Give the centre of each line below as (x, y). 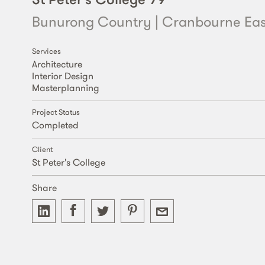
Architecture (57, 64)
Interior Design (62, 76)
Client (42, 149)
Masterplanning (65, 88)
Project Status (56, 112)
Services (46, 51)
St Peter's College (68, 162)
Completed (55, 125)
